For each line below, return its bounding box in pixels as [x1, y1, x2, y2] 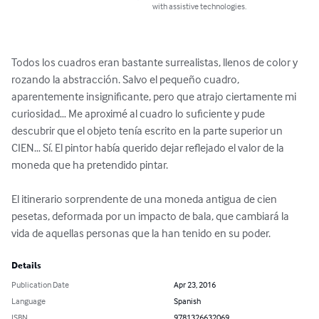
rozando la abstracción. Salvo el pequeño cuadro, [11, 72, 241, 87]
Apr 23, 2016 [174, 279, 216, 291]
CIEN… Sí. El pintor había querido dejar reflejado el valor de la [11, 140, 286, 155]
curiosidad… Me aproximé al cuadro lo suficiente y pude [11, 106, 267, 121]
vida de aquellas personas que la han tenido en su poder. [11, 226, 271, 241]
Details [11, 261, 41, 271]
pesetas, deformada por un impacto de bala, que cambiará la [11, 209, 291, 224]
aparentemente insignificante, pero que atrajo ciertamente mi [11, 89, 298, 104]
